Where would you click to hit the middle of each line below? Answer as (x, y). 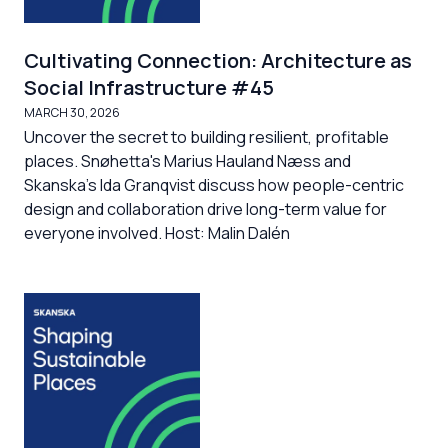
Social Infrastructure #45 (149, 87)
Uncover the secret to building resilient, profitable (206, 137)
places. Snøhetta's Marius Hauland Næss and (187, 161)
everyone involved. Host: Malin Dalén (157, 233)
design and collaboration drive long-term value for (205, 209)
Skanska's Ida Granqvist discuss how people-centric (214, 185)
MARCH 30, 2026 (72, 112)
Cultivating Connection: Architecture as (218, 60)
